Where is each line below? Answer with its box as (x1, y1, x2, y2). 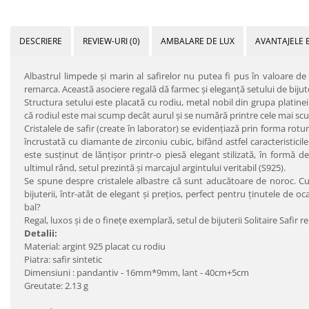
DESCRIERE (19, 34, 62, 47)
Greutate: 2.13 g (24, 279, 88, 292)
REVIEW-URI (83, 34, 130, 47)
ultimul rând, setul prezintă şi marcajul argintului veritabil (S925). (24, 161, 286, 174)
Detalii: (24, 226, 57, 239)
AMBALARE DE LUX (161, 34, 235, 47)
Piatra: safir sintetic (24, 252, 102, 266)
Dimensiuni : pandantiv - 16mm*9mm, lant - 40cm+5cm (24, 266, 249, 279)
